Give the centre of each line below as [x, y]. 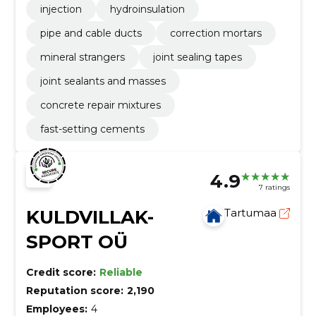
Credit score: [61, 273]
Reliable [121, 273]
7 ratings [275, 187]
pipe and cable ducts [91, 34]
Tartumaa [252, 213]
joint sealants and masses [103, 81]
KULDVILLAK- [90, 218]
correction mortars [215, 34]
